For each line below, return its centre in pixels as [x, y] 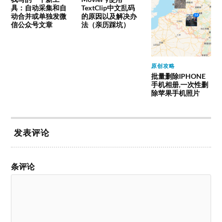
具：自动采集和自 [39, 8]
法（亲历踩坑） [105, 25]
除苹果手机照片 [175, 93]
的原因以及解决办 [109, 16]
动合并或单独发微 [39, 16]
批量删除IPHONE [178, 76]
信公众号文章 [32, 25]
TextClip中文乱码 [108, 8]
